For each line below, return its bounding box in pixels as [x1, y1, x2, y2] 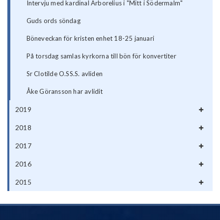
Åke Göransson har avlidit [26, 87, 103, 96]
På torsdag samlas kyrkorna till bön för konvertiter [26, 52, 176, 60]
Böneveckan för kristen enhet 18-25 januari [26, 34, 155, 43]
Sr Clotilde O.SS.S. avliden [26, 70, 103, 78]
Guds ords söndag [26, 17, 81, 25]
